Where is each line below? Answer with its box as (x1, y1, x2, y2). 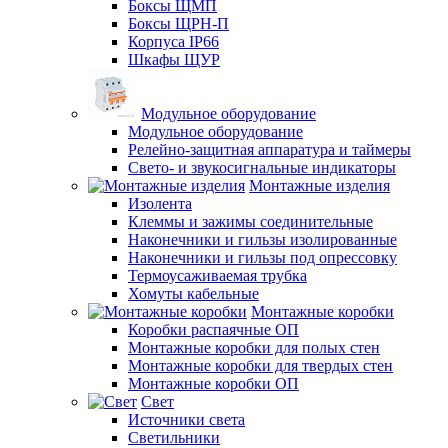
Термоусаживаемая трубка (128, 266, 307, 284)
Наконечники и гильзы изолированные (128, 230, 397, 248)
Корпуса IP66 (128, 32, 219, 50)
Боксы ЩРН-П (128, 14, 229, 32)
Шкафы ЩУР (128, 50, 220, 68)
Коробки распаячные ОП (128, 320, 299, 338)
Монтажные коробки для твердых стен (128, 356, 393, 374)
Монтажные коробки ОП (128, 374, 299, 392)
